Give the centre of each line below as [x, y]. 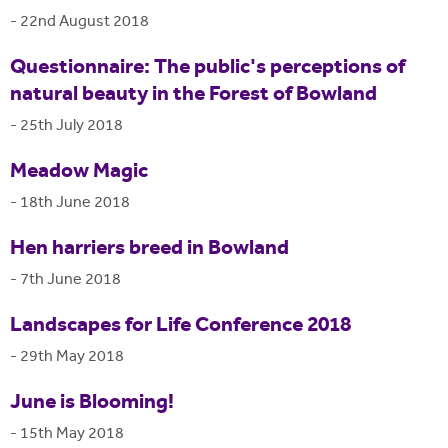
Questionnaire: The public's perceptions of [207, 68]
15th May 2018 [72, 434]
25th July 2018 [71, 126]
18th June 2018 [75, 203]
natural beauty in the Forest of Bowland [193, 95]
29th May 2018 [72, 357]
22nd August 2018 [84, 22]
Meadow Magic [79, 172]
